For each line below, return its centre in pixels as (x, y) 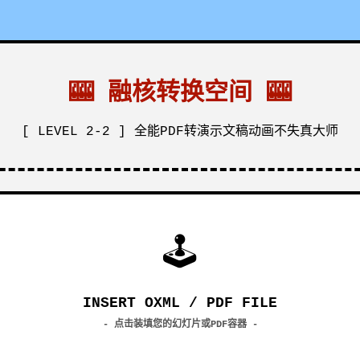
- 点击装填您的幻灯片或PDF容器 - (180, 325)
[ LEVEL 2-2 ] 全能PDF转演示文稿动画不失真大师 (180, 132)
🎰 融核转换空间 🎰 (180, 93)
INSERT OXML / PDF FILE (180, 303)
